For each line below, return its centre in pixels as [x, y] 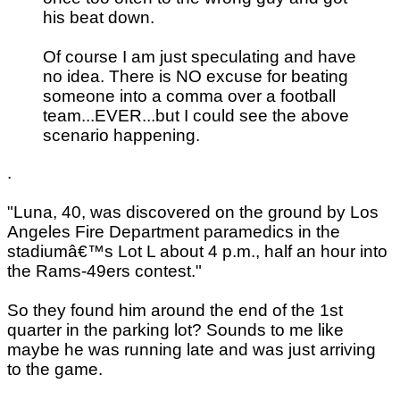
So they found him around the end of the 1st [175, 310]
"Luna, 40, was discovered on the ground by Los [193, 212]
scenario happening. [121, 136]
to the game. [55, 369]
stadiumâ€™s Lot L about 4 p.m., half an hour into [197, 251]
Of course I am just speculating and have [200, 57]
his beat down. [99, 18]
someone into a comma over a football [189, 96]
